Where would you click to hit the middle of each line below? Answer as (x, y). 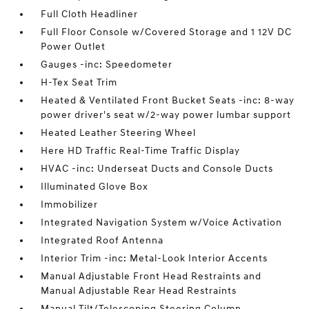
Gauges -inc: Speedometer (107, 64)
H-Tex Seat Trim (79, 82)
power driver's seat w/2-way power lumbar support (166, 115)
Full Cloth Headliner (90, 14)
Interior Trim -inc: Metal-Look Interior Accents (154, 258)
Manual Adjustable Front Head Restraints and (151, 276)
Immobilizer (70, 205)
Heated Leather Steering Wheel (119, 133)
